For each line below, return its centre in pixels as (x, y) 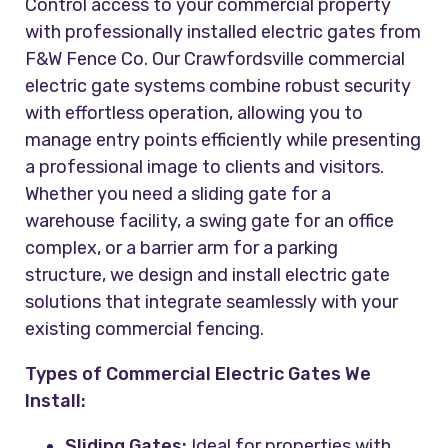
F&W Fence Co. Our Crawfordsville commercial (215, 59)
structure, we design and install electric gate (208, 275)
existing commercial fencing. (145, 329)
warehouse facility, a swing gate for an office (210, 221)
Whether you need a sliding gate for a (178, 194)
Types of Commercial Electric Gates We (198, 374)
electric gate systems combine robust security (218, 86)
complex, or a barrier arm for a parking (182, 248)
